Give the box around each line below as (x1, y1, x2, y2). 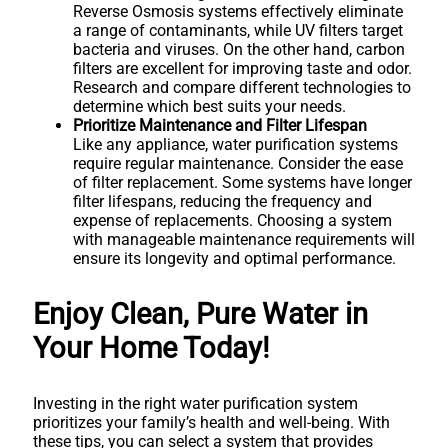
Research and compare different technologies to (73, 77, 411, 97)
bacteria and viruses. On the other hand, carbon (73, 39, 405, 59)
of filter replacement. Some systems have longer (73, 172, 412, 192)
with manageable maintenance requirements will (73, 229, 415, 249)
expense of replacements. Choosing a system (73, 210, 392, 230)
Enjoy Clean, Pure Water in (33, 296, 368, 331)
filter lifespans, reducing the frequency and (73, 191, 372, 211)
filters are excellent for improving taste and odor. (73, 58, 412, 78)
